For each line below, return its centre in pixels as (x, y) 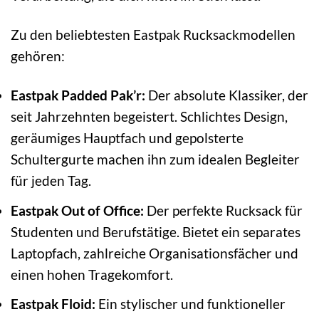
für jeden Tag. (51, 181)
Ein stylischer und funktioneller (190, 304)
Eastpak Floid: (53, 304)
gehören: (38, 56)
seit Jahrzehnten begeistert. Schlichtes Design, (149, 117)
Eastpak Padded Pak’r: (78, 95)
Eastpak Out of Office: (77, 210)
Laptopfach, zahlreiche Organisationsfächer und (155, 253)
